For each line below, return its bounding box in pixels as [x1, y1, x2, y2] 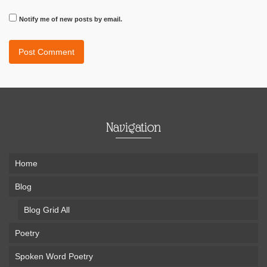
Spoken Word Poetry [15, 252, 93, 261]
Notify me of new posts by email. [19, 15, 122, 23]
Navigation [106, 120, 161, 135]
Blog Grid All [24, 205, 70, 215]
